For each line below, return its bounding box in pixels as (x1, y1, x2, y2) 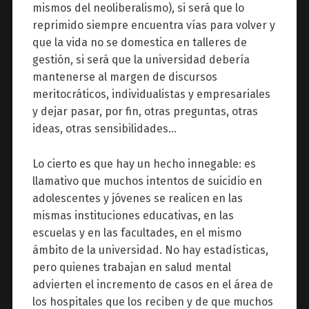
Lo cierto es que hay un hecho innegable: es (32, 157, 256, 171)
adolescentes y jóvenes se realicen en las (32, 192, 243, 206)
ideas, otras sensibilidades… (32, 122, 177, 136)
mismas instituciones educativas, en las (32, 209, 234, 223)
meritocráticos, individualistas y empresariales (32, 88, 270, 101)
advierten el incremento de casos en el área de (32, 278, 273, 292)
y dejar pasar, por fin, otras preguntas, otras (32, 105, 258, 119)
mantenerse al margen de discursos (32, 70, 217, 84)
